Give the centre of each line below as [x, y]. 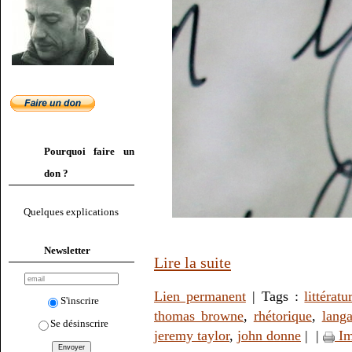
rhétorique [282, 316]
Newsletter [67, 250]
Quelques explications [71, 212]
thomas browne [199, 316]
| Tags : [275, 297]
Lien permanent [200, 297]
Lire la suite [192, 263]
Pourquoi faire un [89, 151]
